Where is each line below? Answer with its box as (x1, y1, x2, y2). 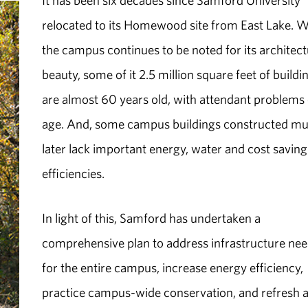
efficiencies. (42, 165, 107, 182)
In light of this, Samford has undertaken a (42, 209, 261, 226)
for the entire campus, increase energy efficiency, (42, 258, 304, 276)
